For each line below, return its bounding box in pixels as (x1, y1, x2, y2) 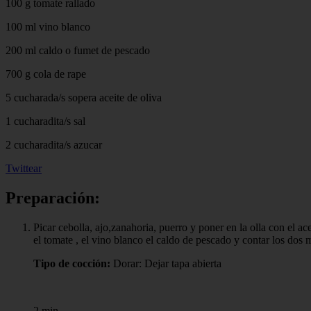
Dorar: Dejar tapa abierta (110, 257, 221, 269)
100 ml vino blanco (6, 20, 90, 33)
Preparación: (6, 188, 100, 207)
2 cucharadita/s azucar (6, 138, 102, 151)
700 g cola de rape (6, 67, 86, 80)
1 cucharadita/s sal (6, 115, 85, 127)
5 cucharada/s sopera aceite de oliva (6, 91, 162, 103)
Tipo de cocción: (33, 257, 110, 269)
